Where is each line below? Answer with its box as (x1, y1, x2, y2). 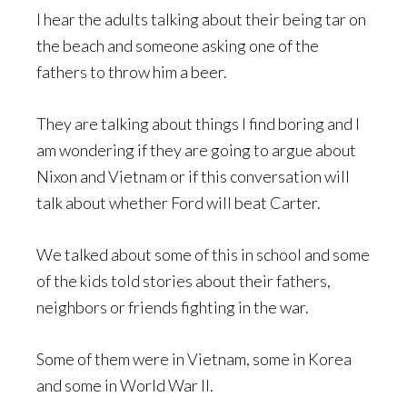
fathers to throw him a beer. (36, 61, 227, 82)
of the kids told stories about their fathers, (36, 270, 331, 291)
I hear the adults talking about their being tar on (36, 8, 366, 29)
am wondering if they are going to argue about (36, 139, 356, 160)
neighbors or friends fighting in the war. (36, 296, 309, 317)
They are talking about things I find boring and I (36, 113, 360, 134)
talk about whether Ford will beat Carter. (36, 192, 321, 213)
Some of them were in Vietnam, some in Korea (36, 348, 352, 369)
